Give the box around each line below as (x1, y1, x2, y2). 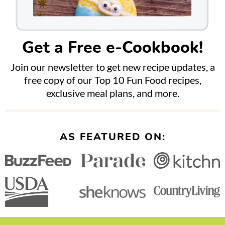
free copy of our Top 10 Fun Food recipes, (24, 74, 201, 86)
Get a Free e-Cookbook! (22, 37, 203, 59)
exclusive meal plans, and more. (46, 87, 179, 99)
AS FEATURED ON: (59, 130, 166, 144)
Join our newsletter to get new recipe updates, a (10, 61, 215, 73)
